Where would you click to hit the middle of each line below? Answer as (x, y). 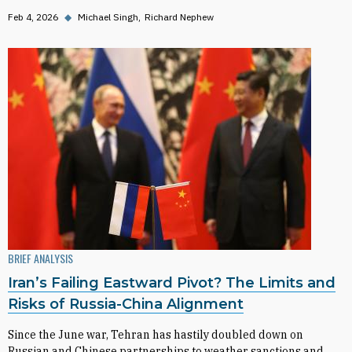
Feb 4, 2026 (33, 17)
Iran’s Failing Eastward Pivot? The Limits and (172, 283)
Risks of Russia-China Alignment (126, 304)
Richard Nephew (179, 17)
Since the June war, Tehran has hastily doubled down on (156, 335)
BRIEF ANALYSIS (40, 258)
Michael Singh (108, 17)
